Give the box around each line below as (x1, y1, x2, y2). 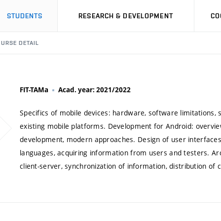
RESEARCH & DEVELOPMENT (78, 12, 173, 20)
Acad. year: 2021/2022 (58, 85, 131, 94)
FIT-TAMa (20, 85, 48, 94)
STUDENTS (6, 12, 43, 20)
